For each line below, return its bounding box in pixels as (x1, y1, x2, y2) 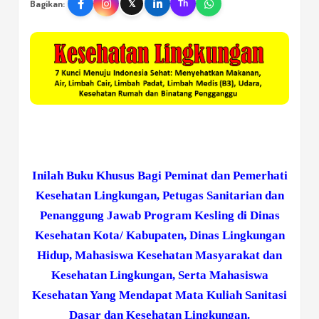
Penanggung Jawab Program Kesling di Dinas (39, 209, 280, 223)
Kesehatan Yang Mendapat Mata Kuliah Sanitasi (32, 288, 287, 303)
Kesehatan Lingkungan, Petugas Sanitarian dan (35, 189, 284, 203)
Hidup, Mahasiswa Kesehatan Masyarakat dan (37, 249, 282, 263)
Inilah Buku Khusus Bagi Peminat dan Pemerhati (31, 169, 288, 183)
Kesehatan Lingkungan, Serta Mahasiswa (51, 268, 268, 283)
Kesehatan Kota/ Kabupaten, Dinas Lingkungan (34, 229, 285, 243)
